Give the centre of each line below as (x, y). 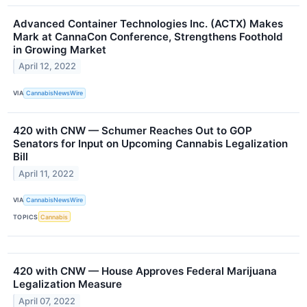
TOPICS (26, 217)
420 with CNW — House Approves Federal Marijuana (145, 271)
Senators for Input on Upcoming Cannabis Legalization (150, 143)
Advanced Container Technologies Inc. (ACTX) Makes (148, 23)
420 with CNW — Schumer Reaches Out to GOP (133, 130)
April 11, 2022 (47, 173)
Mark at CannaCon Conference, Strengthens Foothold (148, 36)
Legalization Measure (67, 284)
